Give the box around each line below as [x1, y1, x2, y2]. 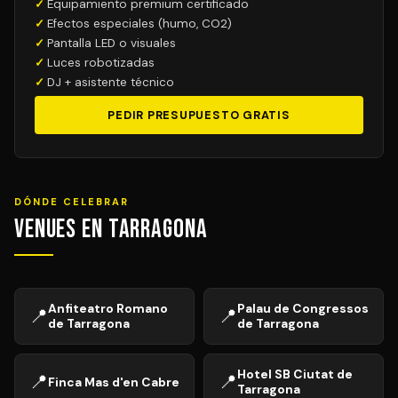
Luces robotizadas [47, 55, 155, 70]
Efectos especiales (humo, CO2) [47, 16, 232, 31]
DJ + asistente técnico [47, 75, 174, 90]
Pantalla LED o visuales [47, 36, 176, 51]
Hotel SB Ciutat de [237, 366, 353, 382]
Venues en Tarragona [14, 214, 208, 245]
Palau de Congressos [237, 300, 369, 316]
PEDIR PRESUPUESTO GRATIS [107, 107, 291, 123]
